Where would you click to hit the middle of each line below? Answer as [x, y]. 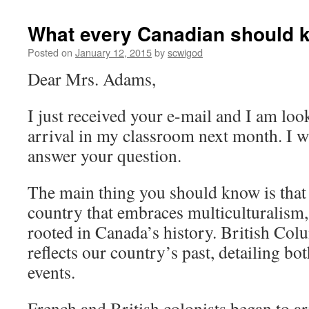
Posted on [50, 52]
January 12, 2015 [113, 52]
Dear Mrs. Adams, [92, 79]
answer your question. [104, 155]
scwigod [185, 52]
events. [51, 272]
